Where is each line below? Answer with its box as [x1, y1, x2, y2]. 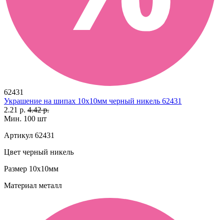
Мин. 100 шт [4, 114, 47, 123]
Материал [4, 181, 37, 190]
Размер [4, 164, 27, 173]
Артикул [4, 131, 33, 139]
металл [37, 181, 62, 190]
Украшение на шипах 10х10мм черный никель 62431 [4, 96, 182, 105]
